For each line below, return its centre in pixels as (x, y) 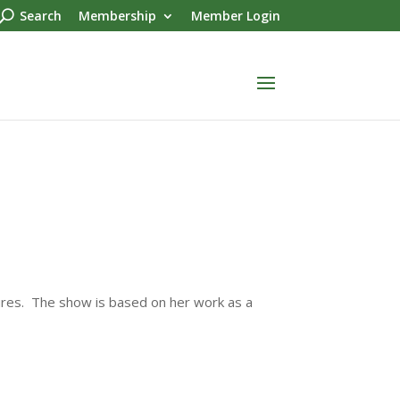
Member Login (235, 15)
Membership (117, 15)
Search (40, 15)
